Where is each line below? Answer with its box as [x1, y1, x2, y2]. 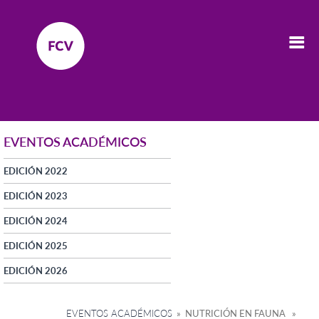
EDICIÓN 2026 [4, 264, 68, 276]
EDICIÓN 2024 [4, 214, 68, 226]
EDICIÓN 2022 [4, 164, 68, 177]
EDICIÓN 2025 [4, 239, 68, 251]
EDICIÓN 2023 [4, 189, 68, 202]
